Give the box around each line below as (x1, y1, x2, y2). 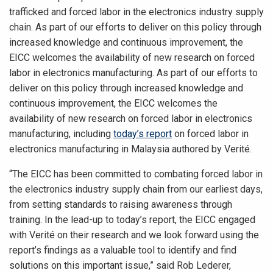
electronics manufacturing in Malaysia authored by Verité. (9, 143, 254, 155)
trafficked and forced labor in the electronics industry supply (9, 6, 264, 18)
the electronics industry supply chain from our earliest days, (9, 183, 263, 195)
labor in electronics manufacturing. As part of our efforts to (9, 67, 258, 79)
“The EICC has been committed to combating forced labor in (9, 168, 263, 180)
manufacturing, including (9, 128, 113, 140)
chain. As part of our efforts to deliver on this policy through (9, 21, 261, 33)
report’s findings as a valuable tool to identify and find (9, 244, 236, 256)
